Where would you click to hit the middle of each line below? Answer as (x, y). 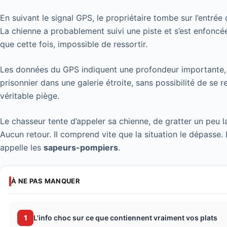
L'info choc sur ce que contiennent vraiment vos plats (125, 218)
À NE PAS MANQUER (46, 181)
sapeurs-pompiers (81, 147)
